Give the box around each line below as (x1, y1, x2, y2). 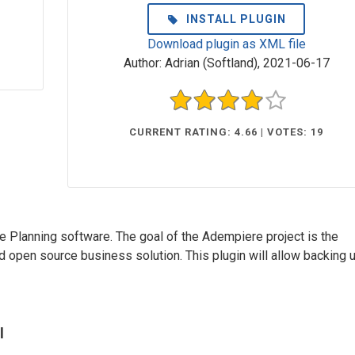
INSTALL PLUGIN (183, 13, 287, 25)
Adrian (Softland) (164, 55, 258, 71)
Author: (123, 55, 162, 71)
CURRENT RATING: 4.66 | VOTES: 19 (129, 126, 324, 139)
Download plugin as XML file (147, 36, 306, 52)
